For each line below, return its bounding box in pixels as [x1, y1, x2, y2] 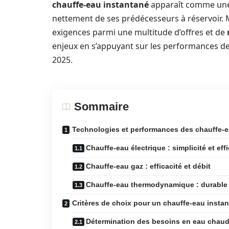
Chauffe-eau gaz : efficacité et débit [86, 162, 211, 170]
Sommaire [74, 100, 129, 113]
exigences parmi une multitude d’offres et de [52, 27, 227, 38]
